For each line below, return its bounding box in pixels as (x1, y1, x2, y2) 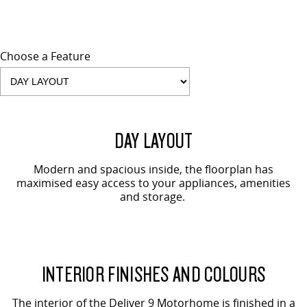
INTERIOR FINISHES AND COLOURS (41, 258, 266, 287)
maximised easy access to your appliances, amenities (16, 175, 291, 191)
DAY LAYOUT (114, 125, 193, 153)
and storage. (119, 188, 188, 204)
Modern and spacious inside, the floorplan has (34, 161, 273, 177)
